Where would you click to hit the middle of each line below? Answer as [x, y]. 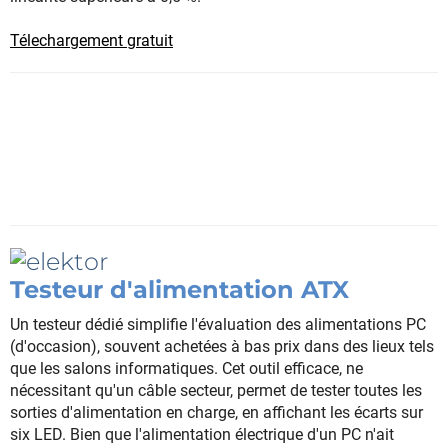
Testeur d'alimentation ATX [179, 289]
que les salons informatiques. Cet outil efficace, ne [186, 368]
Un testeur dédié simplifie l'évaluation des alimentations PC [218, 324]
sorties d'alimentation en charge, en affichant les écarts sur [216, 412]
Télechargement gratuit [91, 40]
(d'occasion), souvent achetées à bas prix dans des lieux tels [222, 346]
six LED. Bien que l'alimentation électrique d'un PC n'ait [202, 434]
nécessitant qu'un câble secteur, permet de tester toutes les [216, 390]
